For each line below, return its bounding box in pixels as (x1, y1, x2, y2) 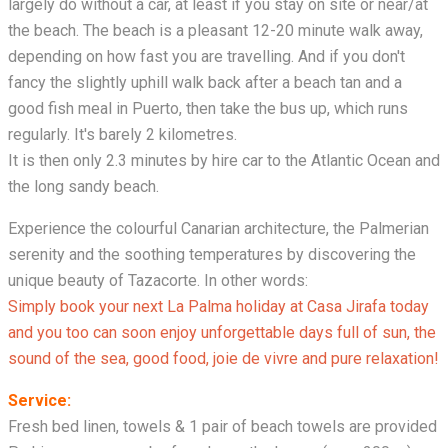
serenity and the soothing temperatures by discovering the (8, 245, 416, 265)
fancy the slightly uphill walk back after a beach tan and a (8, 73, 402, 93)
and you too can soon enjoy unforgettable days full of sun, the (8, 323, 436, 343)
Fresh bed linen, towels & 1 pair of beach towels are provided (8, 417, 437, 437)
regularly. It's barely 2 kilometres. (8, 125, 237, 145)
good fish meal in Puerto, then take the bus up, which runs (8, 99, 408, 119)
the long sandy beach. (8, 177, 159, 197)
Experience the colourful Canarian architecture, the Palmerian (8, 219, 429, 239)
